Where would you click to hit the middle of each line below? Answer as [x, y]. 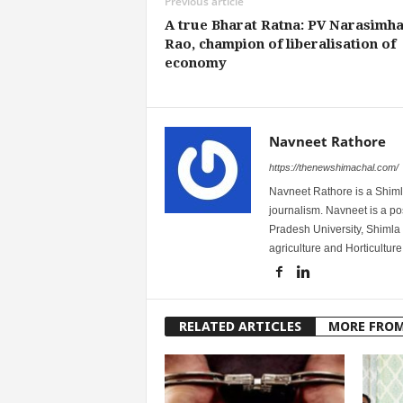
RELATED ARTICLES [240, 326]
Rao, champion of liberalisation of [280, 44]
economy [195, 63]
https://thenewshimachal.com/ [333, 167]
